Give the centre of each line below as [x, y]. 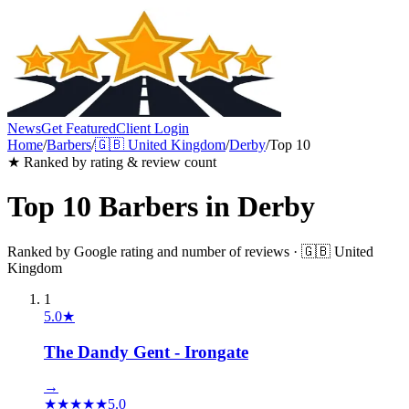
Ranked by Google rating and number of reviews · [154, 251]
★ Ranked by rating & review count [112, 162]
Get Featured [79, 128]
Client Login [152, 128]
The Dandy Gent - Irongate [146, 351]
